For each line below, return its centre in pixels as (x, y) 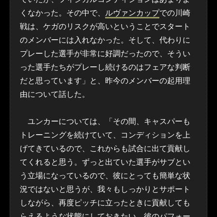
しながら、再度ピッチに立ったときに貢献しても (105, 203)
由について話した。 (55, 94)
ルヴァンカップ (132, 13)
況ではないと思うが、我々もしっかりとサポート (105, 189)
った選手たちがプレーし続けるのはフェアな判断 (105, 67)
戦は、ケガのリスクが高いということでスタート (105, 27)
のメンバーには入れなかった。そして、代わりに (105, 40)
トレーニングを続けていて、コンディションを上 (105, 135)
